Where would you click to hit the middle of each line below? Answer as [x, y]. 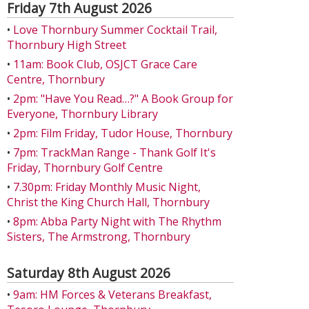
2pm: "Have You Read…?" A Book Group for [123, 99]
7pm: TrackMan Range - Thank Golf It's [114, 152]
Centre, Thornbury [56, 79]
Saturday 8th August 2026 [89, 273]
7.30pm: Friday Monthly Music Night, [107, 187]
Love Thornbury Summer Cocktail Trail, [115, 30]
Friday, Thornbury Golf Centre [85, 168]
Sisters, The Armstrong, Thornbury [99, 237]
